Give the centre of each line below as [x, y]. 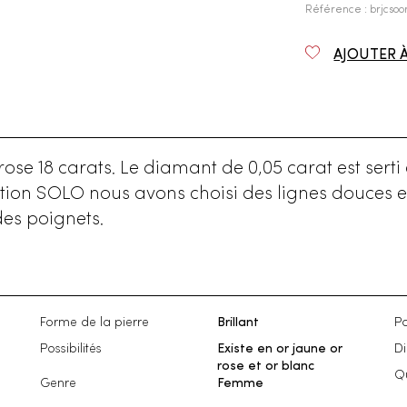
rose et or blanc [265, 366]
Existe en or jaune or [279, 349]
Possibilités [70, 349]
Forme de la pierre [94, 323]
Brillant [238, 323]
